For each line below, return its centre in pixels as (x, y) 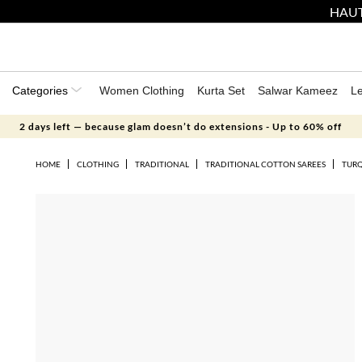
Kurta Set (221, 90)
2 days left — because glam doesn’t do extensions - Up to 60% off (181, 126)
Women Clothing (142, 90)
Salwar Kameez (298, 90)
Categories (42, 90)
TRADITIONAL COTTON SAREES (265, 164)
